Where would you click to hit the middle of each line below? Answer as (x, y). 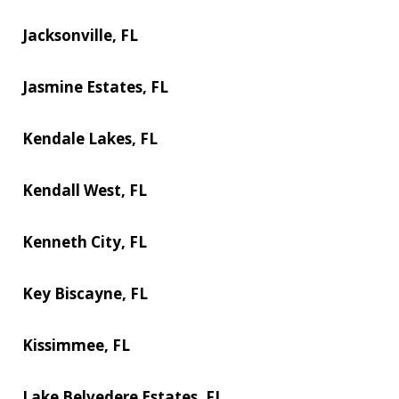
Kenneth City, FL (85, 241)
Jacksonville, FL (80, 35)
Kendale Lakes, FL (90, 138)
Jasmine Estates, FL (95, 86)
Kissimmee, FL (76, 345)
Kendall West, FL (85, 190)
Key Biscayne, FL (85, 293)
